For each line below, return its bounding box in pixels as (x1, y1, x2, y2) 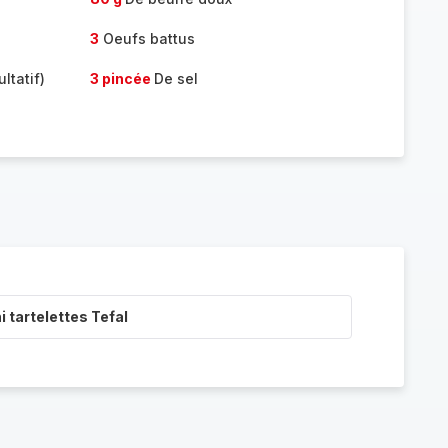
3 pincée (89, 70, 154, 87)
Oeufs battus (98, 30, 195, 47)
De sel (153, 70, 198, 87)
